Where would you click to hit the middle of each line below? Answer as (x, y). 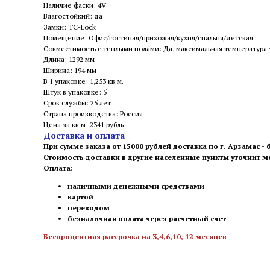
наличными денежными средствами (136, 186)
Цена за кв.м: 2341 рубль (83, 124)
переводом (89, 208)
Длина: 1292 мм (69, 59)
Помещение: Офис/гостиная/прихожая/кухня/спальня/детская (148, 38)
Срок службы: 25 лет (77, 103)
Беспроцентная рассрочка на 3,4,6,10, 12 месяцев (135, 237)
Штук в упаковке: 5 (75, 92)
